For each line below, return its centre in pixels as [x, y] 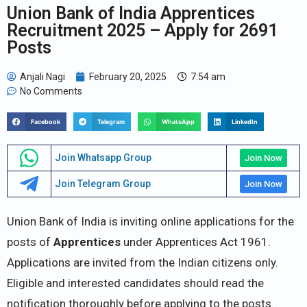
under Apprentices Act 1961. [197, 242]
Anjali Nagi [42, 76]
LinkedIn [245, 121]
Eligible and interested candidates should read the [135, 283]
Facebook [46, 121]
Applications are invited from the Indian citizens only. [143, 262]
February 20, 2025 [128, 76]
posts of [30, 242]
